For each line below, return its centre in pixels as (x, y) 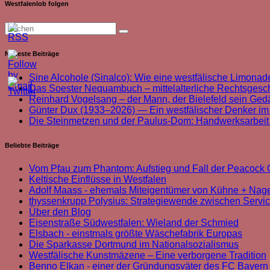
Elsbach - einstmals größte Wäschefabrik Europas (136, 234)
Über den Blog (60, 212)
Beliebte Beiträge (32, 145)
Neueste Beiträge (32, 53)
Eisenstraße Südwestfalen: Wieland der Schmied (134, 223)
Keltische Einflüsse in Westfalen (98, 180)
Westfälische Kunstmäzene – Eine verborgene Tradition (148, 256)
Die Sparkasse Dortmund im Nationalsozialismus (134, 245)
